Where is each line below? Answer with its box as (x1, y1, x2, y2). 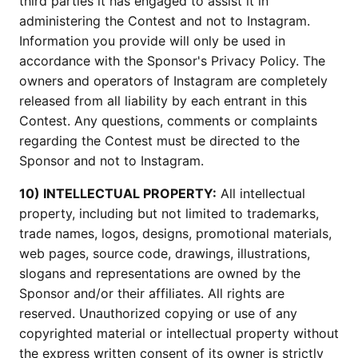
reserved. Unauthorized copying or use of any (19, 305, 297, 322)
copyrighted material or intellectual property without (19, 325, 339, 342)
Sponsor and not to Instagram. (19, 153, 204, 169)
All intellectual (217, 185, 305, 202)
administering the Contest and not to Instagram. (19, 13, 310, 30)
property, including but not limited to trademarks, (19, 205, 319, 222)
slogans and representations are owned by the (19, 265, 300, 282)
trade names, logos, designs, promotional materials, (19, 225, 332, 242)
